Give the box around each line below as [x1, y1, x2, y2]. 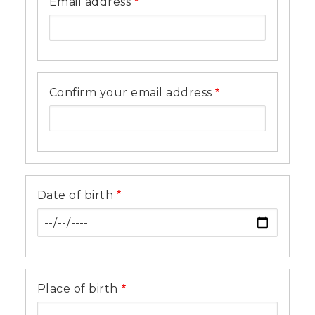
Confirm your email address [49, 85, 212, 99]
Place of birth [37, 281, 118, 295]
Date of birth [37, 188, 114, 202]
